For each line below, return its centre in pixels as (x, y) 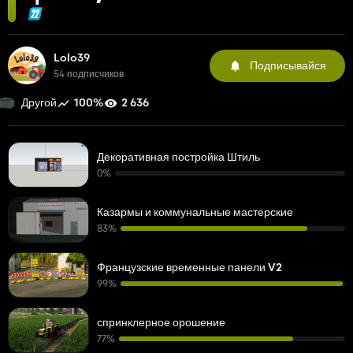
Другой (39, 102)
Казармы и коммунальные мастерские (195, 212)
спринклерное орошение (161, 322)
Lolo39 (72, 58)
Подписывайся (288, 65)
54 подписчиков (89, 74)
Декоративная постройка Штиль (178, 157)
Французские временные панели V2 (190, 267)
